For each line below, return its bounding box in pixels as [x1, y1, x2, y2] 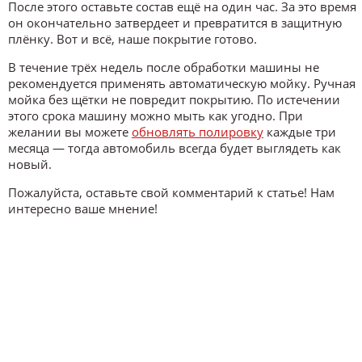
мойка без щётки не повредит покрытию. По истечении [8, 90, 340, 107]
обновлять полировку [132, 123, 263, 140]
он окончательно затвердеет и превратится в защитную [8, 14, 342, 31]
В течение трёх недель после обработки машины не [8, 58, 319, 75]
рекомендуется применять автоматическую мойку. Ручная [8, 74, 356, 91]
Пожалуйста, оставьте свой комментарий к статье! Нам [8, 183, 335, 200]
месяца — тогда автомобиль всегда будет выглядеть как [8, 139, 341, 156]
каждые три [263, 123, 336, 140]
